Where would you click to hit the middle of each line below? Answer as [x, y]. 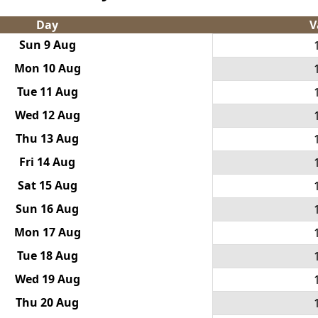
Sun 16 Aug [47, 209]
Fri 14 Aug [47, 162]
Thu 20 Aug [47, 303]
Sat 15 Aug [47, 186]
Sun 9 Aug [47, 45]
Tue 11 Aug [47, 92]
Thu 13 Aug [47, 139]
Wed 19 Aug [47, 279]
